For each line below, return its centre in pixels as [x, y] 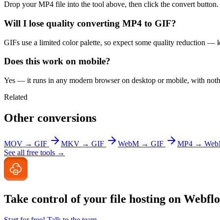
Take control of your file [67, 199]
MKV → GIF [82, 143]
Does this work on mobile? [57, 61]
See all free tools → [34, 152]
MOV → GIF [26, 143]
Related [16, 97]
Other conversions [50, 118]
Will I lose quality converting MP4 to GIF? [90, 23]
